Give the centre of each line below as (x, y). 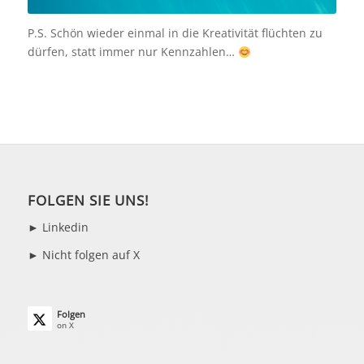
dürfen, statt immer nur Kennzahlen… (132, 52)
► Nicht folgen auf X (83, 255)
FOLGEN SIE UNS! (88, 200)
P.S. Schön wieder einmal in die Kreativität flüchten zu (175, 33)
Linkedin (65, 227)
